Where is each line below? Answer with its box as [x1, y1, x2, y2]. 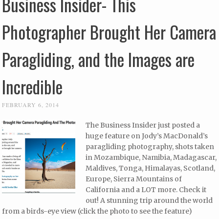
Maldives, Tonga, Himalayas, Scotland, [86, 163, 216, 173]
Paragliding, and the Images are [2, 46, 195, 72]
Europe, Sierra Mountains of [86, 174, 182, 183]
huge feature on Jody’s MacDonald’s [86, 131, 208, 140]
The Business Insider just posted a [86, 120, 200, 130]
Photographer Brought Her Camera [2, 19, 217, 44]
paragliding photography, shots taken [86, 142, 215, 151]
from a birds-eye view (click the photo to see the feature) [2, 206, 193, 216]
